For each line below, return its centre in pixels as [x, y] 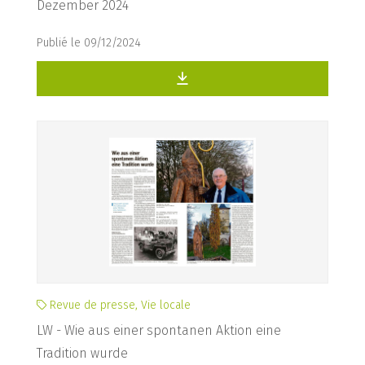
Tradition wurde [82, 353]
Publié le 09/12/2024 [89, 43]
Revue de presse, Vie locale [119, 305]
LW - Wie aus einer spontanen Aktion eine [159, 330]
